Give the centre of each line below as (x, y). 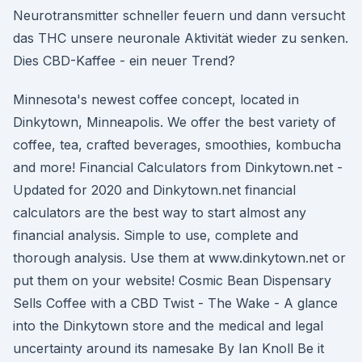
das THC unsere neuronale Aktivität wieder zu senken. (181, 38)
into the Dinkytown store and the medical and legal (168, 326)
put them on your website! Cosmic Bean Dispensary (172, 280)
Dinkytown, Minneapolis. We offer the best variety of (175, 122)
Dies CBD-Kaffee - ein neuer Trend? (124, 61)
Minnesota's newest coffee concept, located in (156, 99)
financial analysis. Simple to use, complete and (156, 235)
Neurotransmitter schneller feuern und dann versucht (179, 15)
